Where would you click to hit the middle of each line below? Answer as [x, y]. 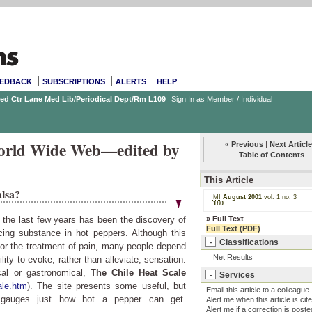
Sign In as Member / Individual [222, 99]
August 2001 [242, 197]
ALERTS [131, 81]
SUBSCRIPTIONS [73, 81]
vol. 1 [273, 197]
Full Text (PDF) [234, 228]
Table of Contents [271, 155]
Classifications [249, 242]
